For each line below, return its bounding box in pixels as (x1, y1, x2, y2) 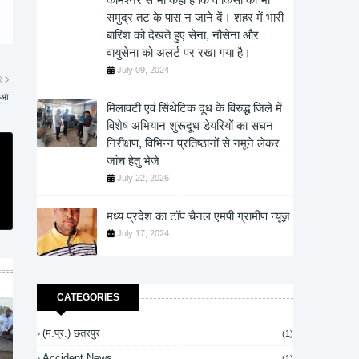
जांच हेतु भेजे (107, 154, 159, 167)
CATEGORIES (57, 292, 119, 303)
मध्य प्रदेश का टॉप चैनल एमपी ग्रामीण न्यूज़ (107, 209, 290, 223)
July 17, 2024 (117, 228, 169, 238)
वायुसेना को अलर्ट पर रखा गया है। (107, 46, 251, 59)
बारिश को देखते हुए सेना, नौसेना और (107, 28, 259, 42)
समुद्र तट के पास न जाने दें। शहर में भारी (107, 10, 284, 24)
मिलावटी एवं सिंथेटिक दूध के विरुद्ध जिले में (107, 101, 282, 115)
